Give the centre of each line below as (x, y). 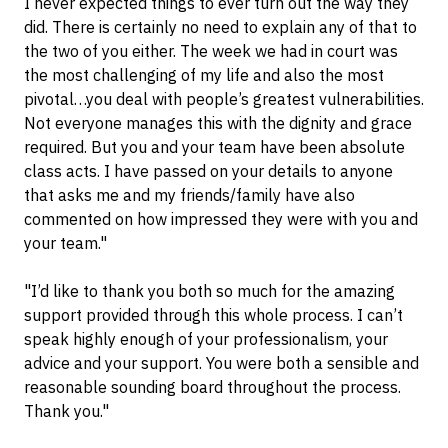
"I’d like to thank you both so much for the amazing (209, 291)
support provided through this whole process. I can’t (213, 315)
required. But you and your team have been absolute (214, 147)
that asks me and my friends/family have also (189, 195)
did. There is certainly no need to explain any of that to (220, 27)
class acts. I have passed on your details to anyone (208, 171)
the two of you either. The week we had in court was (211, 51)
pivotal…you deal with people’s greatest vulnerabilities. (224, 99)
